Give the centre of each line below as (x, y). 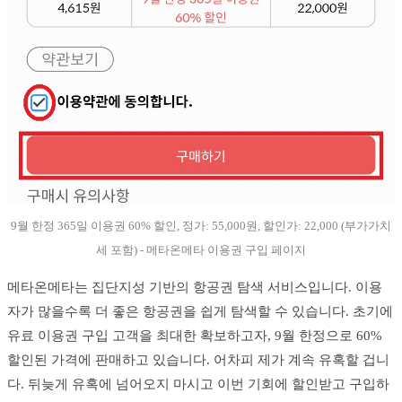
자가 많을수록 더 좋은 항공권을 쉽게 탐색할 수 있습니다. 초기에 (200, 312)
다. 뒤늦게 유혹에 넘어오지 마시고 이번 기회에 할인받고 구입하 (198, 385)
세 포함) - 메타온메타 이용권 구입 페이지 (201, 250)
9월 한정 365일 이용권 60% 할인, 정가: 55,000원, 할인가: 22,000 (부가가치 (201, 226)
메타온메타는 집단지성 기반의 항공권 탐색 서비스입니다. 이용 (195, 288)
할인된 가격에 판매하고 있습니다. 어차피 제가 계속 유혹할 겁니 (198, 360)
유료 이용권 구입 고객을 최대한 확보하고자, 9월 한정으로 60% (195, 336)
